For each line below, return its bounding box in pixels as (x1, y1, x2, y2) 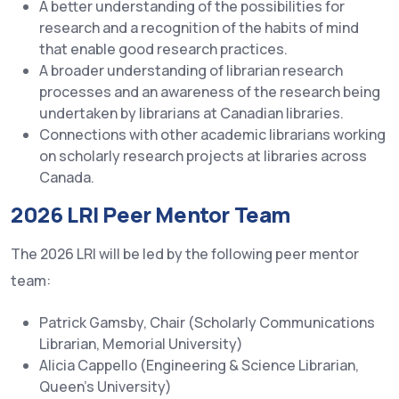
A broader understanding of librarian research (39, 61, 343, 80)
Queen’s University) (39, 377, 172, 396)
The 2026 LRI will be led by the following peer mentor (11, 244, 359, 264)
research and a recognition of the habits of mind (39, 18, 359, 37)
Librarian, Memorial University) (39, 334, 243, 354)
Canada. (39, 167, 94, 187)
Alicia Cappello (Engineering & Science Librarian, (39, 355, 359, 375)
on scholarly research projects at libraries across (39, 146, 367, 166)
